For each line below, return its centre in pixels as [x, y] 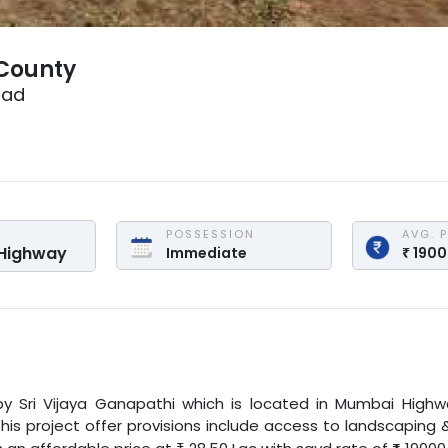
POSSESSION [210, 234]
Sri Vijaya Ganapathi [97, 403]
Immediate [206, 253]
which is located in [251, 403]
